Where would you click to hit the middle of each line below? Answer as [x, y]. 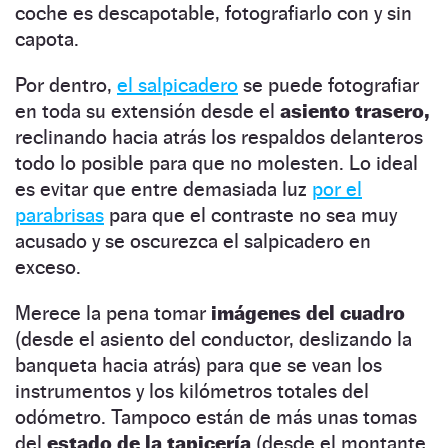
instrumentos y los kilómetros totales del [192, 390]
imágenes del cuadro [308, 312]
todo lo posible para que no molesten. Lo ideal [216, 162]
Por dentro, [66, 84]
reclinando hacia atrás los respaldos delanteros [219, 136]
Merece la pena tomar [113, 312]
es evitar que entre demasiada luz [163, 188]
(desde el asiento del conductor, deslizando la [213, 338]
